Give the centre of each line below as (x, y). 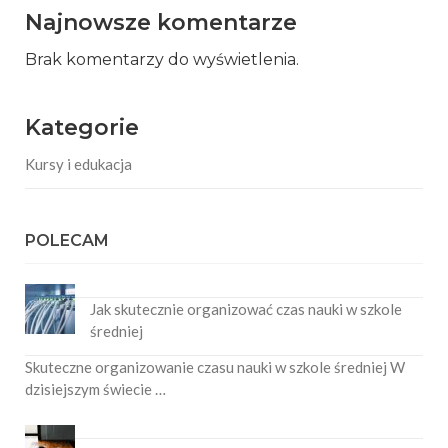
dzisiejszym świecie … (95, 389)
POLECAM (67, 241)
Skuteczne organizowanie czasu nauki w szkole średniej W (215, 367)
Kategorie (82, 128)
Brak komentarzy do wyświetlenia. (162, 60)
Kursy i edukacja (78, 164)
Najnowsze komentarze (161, 23)
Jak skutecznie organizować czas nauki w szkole (246, 309)
